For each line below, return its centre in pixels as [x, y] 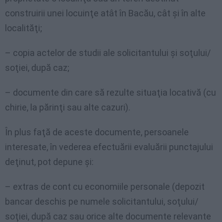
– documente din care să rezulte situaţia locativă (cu [111, 93]
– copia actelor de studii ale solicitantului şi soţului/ [108, 53]
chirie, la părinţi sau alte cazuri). [68, 108]
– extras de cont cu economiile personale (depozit [105, 187]
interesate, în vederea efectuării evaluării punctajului [109, 147]
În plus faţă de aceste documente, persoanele [97, 132]
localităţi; [24, 28]
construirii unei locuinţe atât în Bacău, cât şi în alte [105, 13]
